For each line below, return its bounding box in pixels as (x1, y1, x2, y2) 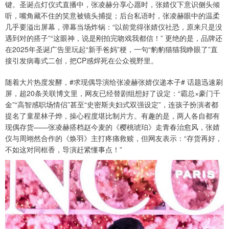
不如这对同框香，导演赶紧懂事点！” (5, 144, 122, 155)
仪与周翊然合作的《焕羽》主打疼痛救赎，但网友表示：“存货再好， (5, 133, 222, 144)
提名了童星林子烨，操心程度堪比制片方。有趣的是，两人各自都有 (5, 110, 220, 121)
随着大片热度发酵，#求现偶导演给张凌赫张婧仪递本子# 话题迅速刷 (5, 77, 223, 87)
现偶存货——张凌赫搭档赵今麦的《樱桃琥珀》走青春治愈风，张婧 (5, 122, 220, 132)
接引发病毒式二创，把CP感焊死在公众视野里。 (5, 55, 158, 66)
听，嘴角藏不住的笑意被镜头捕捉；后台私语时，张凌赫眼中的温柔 (5, 10, 220, 21)
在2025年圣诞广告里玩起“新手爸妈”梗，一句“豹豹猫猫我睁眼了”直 (5, 44, 218, 55)
